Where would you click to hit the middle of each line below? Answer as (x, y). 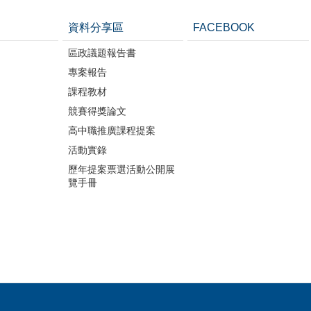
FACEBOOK (224, 28)
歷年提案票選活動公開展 (121, 170)
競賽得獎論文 (97, 111)
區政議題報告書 (102, 53)
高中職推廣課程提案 (111, 131)
